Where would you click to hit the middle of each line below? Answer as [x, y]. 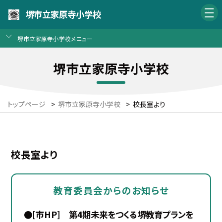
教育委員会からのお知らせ [111, 190]
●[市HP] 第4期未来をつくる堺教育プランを [108, 214]
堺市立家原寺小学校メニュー [55, 38]
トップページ [27, 104]
